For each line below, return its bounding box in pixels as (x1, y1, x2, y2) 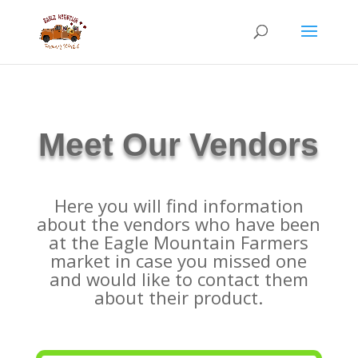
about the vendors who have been (37, 212, 321, 236)
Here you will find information (54, 193, 304, 217)
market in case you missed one (50, 249, 308, 272)
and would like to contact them (49, 267, 308, 291)
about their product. (94, 285, 264, 309)
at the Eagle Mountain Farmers (49, 230, 309, 254)
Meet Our (38, 126, 190, 163)
